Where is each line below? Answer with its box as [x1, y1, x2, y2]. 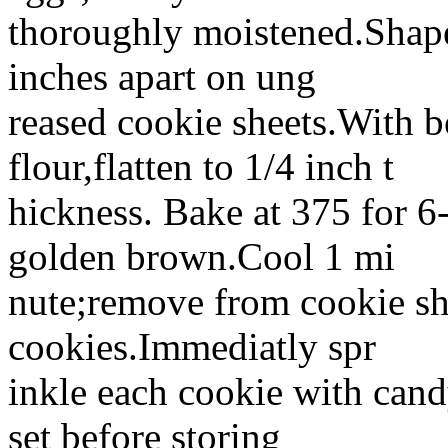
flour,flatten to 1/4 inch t [8, 144, 394, 188]
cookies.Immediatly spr [8, 324, 376, 368]
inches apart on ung [8, 54, 316, 98]
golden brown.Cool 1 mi [8, 234, 395, 278]
